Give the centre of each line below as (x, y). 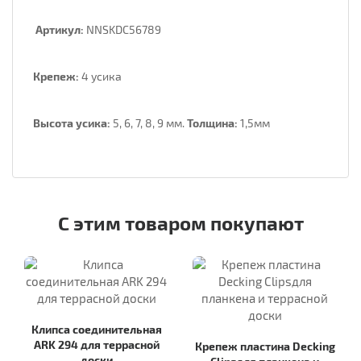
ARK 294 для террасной (96, 345)
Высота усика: (72, 123)
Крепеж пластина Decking (265, 346)
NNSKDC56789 (124, 30)
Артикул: (61, 30)
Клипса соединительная (96, 330)
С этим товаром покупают (180, 223)
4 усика (100, 77)
